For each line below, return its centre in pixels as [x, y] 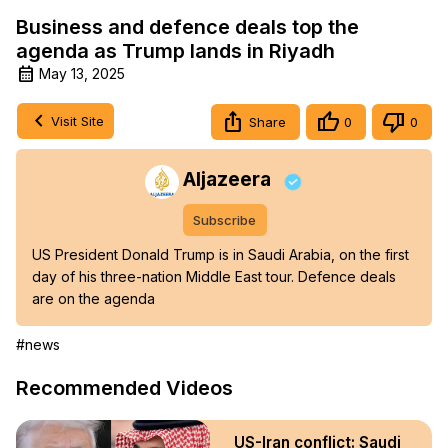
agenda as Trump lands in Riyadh [175, 50]
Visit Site [77, 120]
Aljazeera [227, 179]
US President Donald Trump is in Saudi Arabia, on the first [220, 255]
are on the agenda [93, 299]
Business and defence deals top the [187, 26]
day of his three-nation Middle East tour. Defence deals [214, 277]
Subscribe [224, 220]
